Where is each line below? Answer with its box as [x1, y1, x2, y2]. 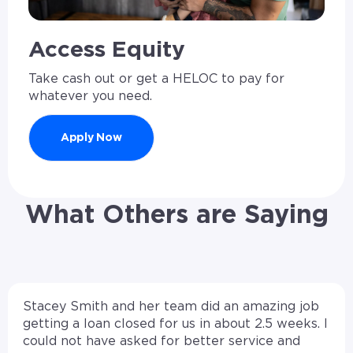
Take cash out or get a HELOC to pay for [28, 72, 284, 86]
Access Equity [28, 39, 185, 62]
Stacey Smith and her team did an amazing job [23, 300, 320, 314]
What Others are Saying [24, 203, 329, 228]
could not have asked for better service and [23, 335, 301, 348]
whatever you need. [28, 90, 152, 103]
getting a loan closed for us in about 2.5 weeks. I [23, 318, 329, 331]
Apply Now [60, 132, 122, 144]
